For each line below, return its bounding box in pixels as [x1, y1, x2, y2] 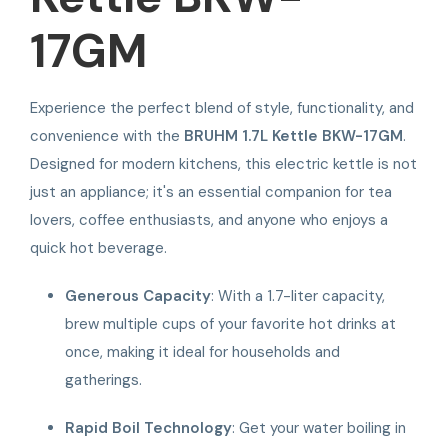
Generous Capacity [65, 285, 212, 306]
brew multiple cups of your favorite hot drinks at [65, 313, 397, 334]
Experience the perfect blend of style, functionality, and [30, 97, 414, 118]
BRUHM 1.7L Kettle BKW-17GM [184, 125, 403, 146]
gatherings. [65, 369, 143, 390]
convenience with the [30, 125, 184, 146]
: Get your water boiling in [232, 417, 407, 438]
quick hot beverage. [30, 237, 167, 258]
